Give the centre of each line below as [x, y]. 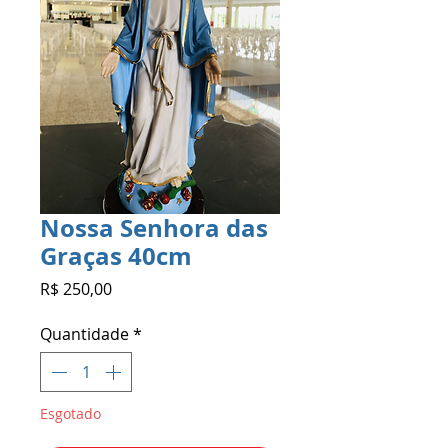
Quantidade [84, 333]
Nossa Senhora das [154, 227]
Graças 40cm [116, 255]
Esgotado [70, 413]
